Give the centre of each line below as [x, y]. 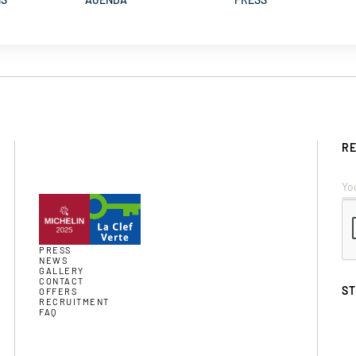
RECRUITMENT [74, 301]
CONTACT [62, 281]
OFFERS [58, 291]
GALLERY [62, 270]
